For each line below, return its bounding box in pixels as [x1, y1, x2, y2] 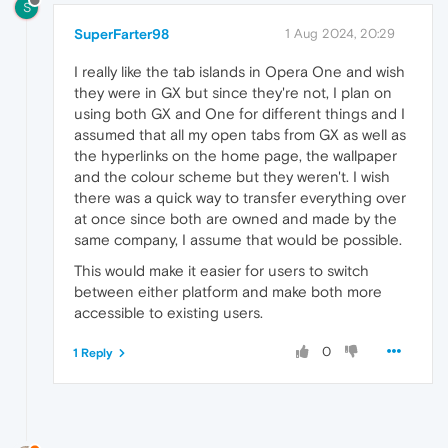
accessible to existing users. [74, 303, 263, 321]
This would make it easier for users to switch [74, 261, 369, 279]
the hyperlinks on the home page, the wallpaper [74, 146, 397, 164]
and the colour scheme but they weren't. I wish [74, 167, 390, 185]
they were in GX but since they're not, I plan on [74, 83, 392, 101]
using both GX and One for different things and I [74, 104, 405, 122]
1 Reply [73, 345, 113, 360]
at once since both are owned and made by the [74, 209, 397, 227]
